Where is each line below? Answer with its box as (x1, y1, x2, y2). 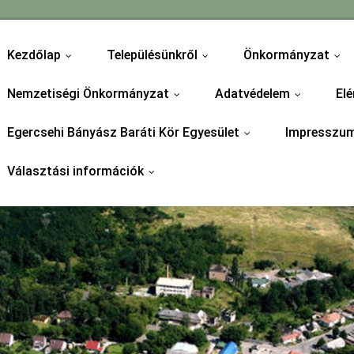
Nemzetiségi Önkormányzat (6, 86, 169, 101)
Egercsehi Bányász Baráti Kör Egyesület (6, 125, 239, 140)
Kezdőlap (6, 47, 61, 62)
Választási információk (6, 164, 144, 179)
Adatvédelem (214, 86, 290, 101)
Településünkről (106, 47, 198, 62)
